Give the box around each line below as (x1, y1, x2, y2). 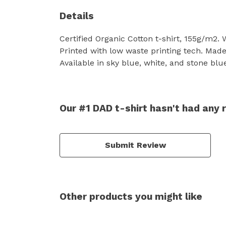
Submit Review (104, 140, 166, 150)
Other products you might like (60, 190, 202, 202)
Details (60, 10, 94, 22)
